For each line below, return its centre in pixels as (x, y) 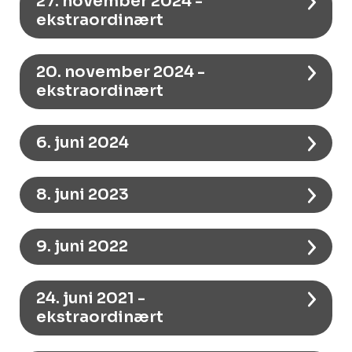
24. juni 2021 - (91, 298)
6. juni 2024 (82, 142)
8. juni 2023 (82, 194)
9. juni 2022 (82, 246)
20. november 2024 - (121, 71)
